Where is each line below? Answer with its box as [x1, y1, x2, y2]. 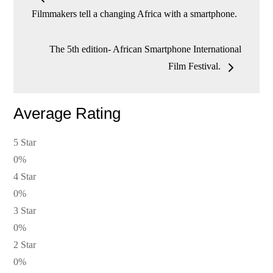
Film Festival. [168, 61, 221, 72]
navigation [13, 6, 129, 35]
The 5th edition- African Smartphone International [49, 44, 241, 55]
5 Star [13, 137, 37, 148]
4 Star [13, 171, 37, 182]
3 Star [13, 205, 37, 216]
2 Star [13, 239, 37, 250]
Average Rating [13, 104, 121, 123]
